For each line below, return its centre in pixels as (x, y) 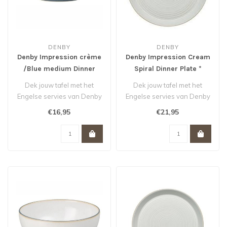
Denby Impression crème (59, 57)
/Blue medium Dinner (59, 69)
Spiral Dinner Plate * (168, 69)
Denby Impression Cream (168, 57)
